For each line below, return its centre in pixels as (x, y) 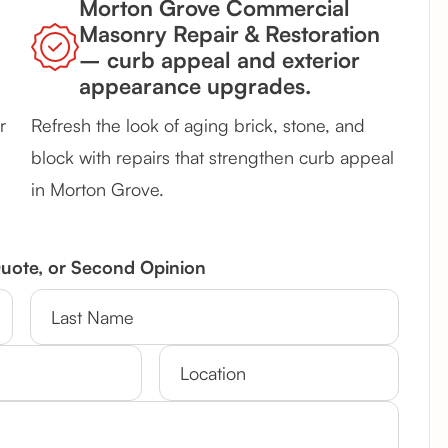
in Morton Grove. (97, 189)
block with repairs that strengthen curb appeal (212, 157)
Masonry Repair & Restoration (229, 34)
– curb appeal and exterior (219, 60)
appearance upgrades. (195, 86)
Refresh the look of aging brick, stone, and (198, 125)
